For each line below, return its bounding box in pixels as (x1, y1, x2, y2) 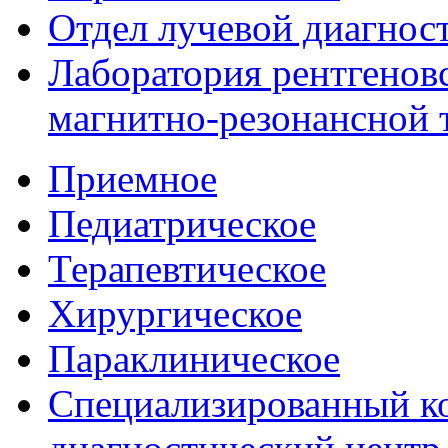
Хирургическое (48, 292, 302, 335)
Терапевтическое (48, 247, 326, 290)
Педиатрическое (48, 202, 316, 245)
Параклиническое (48, 337, 340, 380)
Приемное (48, 157, 217, 200)
